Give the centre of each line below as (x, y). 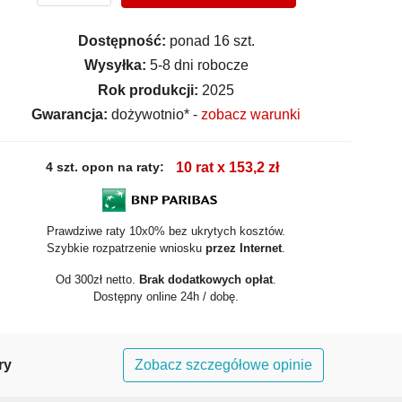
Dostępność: (122, 41)
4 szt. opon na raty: (105, 167)
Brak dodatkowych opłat (206, 279)
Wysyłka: (115, 66)
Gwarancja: (70, 114)
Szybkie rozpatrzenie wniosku (127, 248)
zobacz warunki (251, 114)
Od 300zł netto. (98, 279)
